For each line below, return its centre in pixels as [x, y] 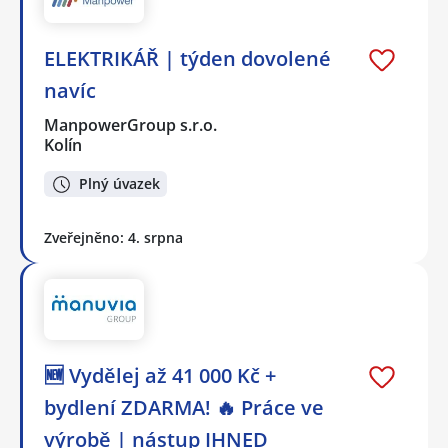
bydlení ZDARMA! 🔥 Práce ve [184, 408]
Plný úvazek [119, 184]
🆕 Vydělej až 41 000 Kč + [160, 376]
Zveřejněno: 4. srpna [113, 238]
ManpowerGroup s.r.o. [131, 124]
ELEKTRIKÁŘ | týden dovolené [187, 58]
